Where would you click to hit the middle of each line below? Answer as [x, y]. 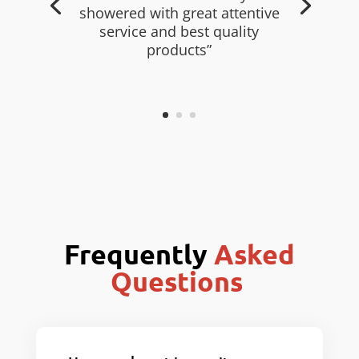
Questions [179, 281]
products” [179, 49]
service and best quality [179, 31]
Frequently [139, 254]
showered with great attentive [179, 12]
